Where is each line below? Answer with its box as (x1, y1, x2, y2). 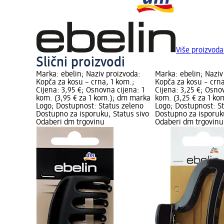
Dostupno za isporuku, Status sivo (36, 110, 149, 119)
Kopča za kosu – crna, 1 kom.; (36, 78, 134, 87)
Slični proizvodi (36, 55, 125, 70)
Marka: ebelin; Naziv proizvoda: (36, 70, 140, 79)
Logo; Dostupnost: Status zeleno (36, 102, 143, 111)
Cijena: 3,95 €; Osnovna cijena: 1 (36, 86, 144, 95)
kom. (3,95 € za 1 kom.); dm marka (36, 94, 150, 103)
